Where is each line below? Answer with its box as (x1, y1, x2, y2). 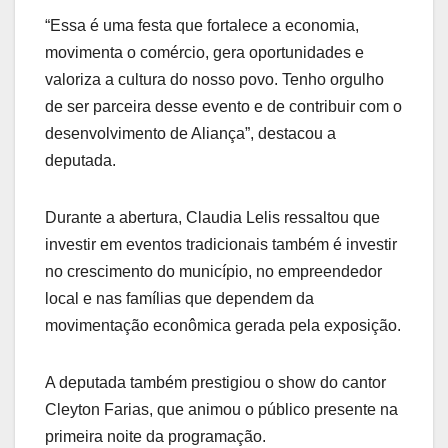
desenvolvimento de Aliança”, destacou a (45, 125, 336, 143)
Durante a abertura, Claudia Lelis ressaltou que (45, 209, 380, 227)
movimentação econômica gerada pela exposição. (45, 317, 401, 335)
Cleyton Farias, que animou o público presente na (45, 401, 398, 419)
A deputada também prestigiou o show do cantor (45, 374, 386, 392)
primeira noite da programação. (45, 428, 266, 446)
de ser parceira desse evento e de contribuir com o (45, 98, 402, 116)
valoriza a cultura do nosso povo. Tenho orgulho (45, 71, 384, 89)
